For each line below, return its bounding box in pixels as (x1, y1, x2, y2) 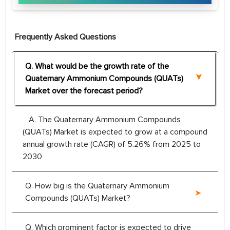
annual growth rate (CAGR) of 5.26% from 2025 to (23, 139, 201, 150)
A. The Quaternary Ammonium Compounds (23, 114, 181, 125)
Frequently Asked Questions (15, 32, 116, 43)
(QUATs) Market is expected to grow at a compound (23, 127, 207, 138)
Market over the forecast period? (25, 86, 143, 97)
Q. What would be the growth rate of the (25, 61, 169, 72)
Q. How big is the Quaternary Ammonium (25, 181, 169, 191)
